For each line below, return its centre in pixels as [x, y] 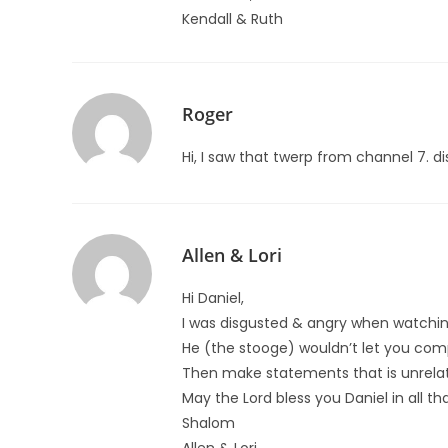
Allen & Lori [232, 255]
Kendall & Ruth [232, 19]
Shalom [208, 423]
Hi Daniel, [213, 298]
